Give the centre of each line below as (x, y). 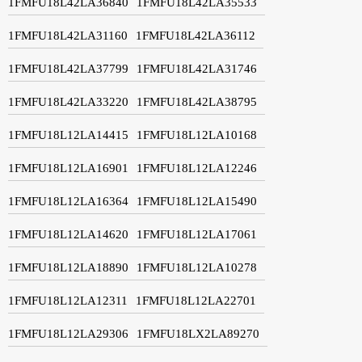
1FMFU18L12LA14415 (68, 135)
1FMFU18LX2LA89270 (198, 333)
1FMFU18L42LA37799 (68, 68)
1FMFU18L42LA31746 (197, 68)
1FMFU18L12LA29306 (68, 333)
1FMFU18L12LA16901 (68, 168)
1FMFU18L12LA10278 (197, 267)
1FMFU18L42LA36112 (196, 35)
